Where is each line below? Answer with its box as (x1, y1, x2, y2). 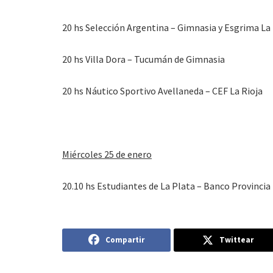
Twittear (219, 234, 253, 245)
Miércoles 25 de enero (62, 147, 152, 160)
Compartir (105, 234, 144, 245)
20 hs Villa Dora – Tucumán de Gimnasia (62, 52, 225, 65)
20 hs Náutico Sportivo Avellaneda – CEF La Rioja (62, 84, 263, 97)
